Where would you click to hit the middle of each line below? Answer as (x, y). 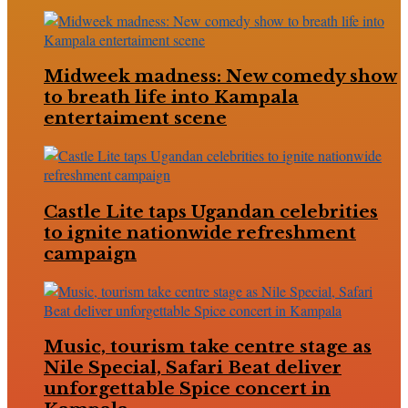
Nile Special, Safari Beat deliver (193, 368)
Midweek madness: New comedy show (220, 76)
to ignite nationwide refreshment (200, 232)
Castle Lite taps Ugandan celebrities (211, 211)
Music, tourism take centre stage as (208, 347)
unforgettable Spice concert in (187, 389)
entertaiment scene (135, 118)
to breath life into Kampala (171, 97)
